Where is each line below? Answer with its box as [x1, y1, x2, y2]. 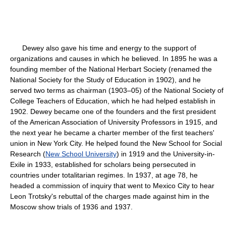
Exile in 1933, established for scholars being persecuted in [10, 160, 196, 168]
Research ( [10, 150, 45, 158]
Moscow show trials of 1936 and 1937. [10, 203, 133, 211]
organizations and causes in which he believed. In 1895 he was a [10, 54, 217, 63]
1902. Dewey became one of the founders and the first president [10, 107, 216, 116]
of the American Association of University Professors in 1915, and [10, 118, 217, 126]
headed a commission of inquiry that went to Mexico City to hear [10, 182, 214, 190]
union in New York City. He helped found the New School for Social [10, 139, 222, 147]
